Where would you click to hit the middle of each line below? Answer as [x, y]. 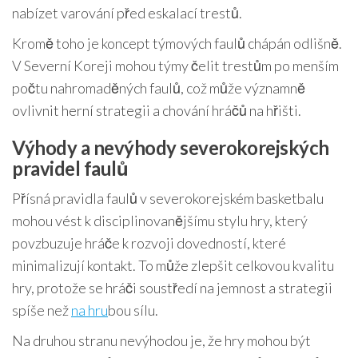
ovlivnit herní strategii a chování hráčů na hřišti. [157, 110]
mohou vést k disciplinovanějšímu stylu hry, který [160, 220]
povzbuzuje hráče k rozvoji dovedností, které [149, 243]
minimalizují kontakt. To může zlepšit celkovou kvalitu [173, 265]
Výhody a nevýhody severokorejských [171, 147]
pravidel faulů [70, 168]
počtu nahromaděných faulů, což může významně [159, 88]
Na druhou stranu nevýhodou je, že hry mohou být [161, 340]
